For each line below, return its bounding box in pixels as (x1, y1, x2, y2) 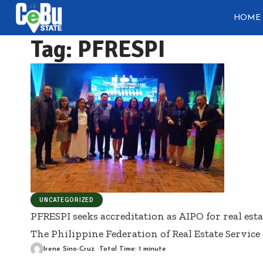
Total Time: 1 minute (99, 245, 167, 252)
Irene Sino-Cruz (43, 245, 95, 252)
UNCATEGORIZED (39, 196, 95, 204)
